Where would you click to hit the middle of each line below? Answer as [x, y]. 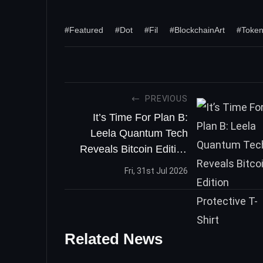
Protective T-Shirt [147, 165]
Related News [114, 239]
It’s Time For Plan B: [140, 117]
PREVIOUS [166, 98]
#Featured [84, 30]
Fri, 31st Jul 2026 [156, 171]
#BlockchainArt [197, 30]
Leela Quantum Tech [139, 133]
